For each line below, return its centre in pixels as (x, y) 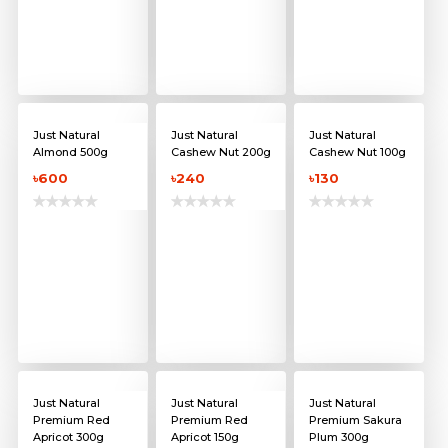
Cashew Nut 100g (357, 152)
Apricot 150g (204, 437)
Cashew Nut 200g (220, 152)
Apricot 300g (68, 437)
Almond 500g (70, 152)
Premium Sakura (355, 420)
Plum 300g (338, 437)
